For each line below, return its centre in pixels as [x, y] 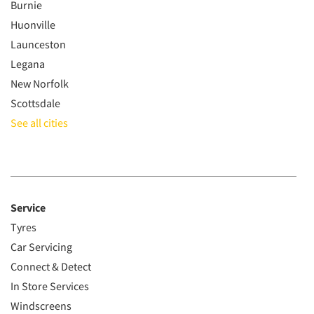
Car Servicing [41, 247]
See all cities [39, 123]
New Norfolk [40, 83]
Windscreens [41, 306]
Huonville [33, 25]
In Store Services [50, 286]
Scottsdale [35, 103]
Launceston [38, 44]
